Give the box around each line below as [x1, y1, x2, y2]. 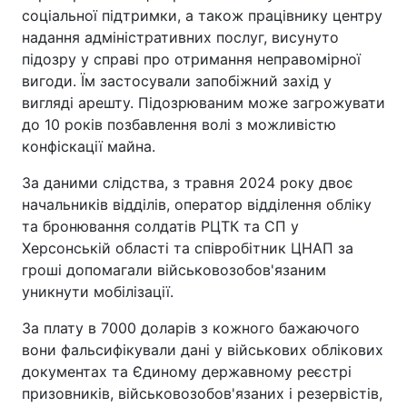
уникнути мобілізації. [22, 282, 174, 301]
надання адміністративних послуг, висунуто [22, 27, 339, 46]
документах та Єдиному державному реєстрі [22, 362, 352, 381]
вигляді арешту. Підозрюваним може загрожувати [22, 93, 385, 112]
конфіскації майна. [22, 136, 155, 155]
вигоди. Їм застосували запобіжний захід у [22, 71, 332, 90]
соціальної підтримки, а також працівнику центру [22, 5, 382, 25]
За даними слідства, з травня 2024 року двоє [22, 173, 353, 192]
